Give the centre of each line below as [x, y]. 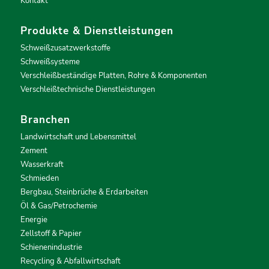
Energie [34, 219]
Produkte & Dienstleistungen [97, 31]
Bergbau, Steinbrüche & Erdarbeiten [84, 192]
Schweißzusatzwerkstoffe [65, 48]
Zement [34, 150]
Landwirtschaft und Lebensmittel [78, 137]
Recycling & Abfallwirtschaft [70, 261]
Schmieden [39, 178]
